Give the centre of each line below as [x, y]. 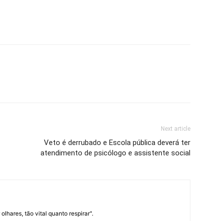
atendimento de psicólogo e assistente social [115, 153]
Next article [176, 129]
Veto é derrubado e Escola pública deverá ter [117, 143]
